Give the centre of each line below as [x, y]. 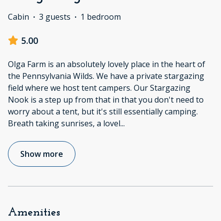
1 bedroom [101, 17]
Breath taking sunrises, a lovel [64, 123]
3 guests [55, 17]
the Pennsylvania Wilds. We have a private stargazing [106, 76]
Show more [42, 154]
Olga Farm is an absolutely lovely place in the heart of [107, 64]
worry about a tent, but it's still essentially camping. [103, 111]
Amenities [34, 212]
